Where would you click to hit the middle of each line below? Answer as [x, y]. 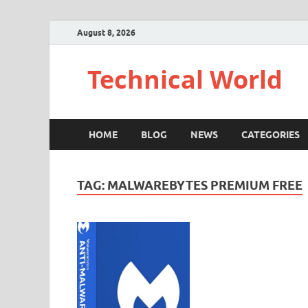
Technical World [185, 79]
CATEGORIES [271, 134]
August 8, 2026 [106, 32]
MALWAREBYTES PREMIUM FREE [205, 185]
